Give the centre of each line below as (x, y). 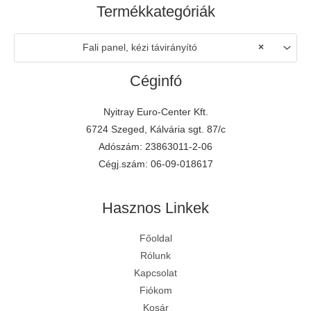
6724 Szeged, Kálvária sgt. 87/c (155, 129)
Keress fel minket (274, 277)
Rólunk (155, 256)
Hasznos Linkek (155, 208)
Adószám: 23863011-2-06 (155, 146)
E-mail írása (271, 241)
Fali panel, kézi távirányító (140, 48)
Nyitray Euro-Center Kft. (155, 112)
